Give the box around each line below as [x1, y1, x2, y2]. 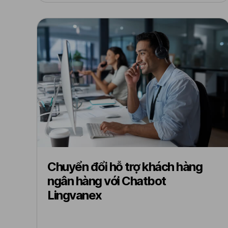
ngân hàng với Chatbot [47, 174, 166, 188]
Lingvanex [47, 188, 102, 203]
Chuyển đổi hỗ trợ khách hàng [47, 159, 202, 174]
